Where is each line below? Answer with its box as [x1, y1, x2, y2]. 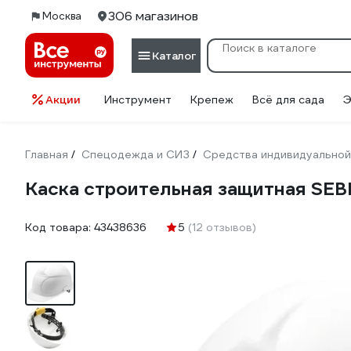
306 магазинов [108, 8, 198, 24]
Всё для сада [252, 92, 324, 107]
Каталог [152, 48, 196, 63]
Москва [42, 9, 81, 23]
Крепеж [190, 92, 233, 107]
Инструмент [104, 92, 172, 107]
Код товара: [25, 220, 94, 234]
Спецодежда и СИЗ [81, 147, 190, 161]
